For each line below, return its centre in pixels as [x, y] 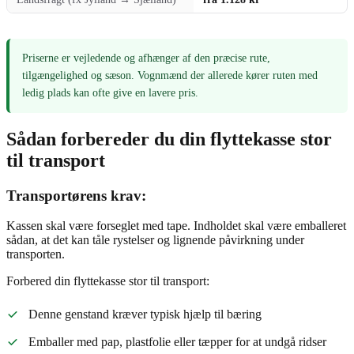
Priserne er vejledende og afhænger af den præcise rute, [146, 58]
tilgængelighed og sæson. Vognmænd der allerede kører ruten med [170, 75]
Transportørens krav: [76, 195]
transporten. [36, 254]
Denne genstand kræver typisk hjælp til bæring [145, 314]
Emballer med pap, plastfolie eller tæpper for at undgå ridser [177, 342]
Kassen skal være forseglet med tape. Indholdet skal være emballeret [176, 226]
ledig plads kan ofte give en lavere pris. [110, 92]
